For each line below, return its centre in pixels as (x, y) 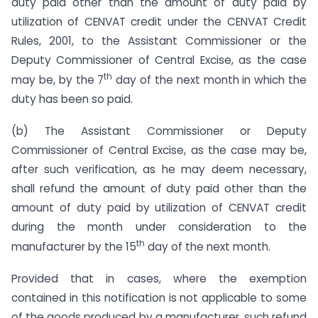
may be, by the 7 (58, 79)
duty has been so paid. (72, 99)
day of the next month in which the (210, 79)
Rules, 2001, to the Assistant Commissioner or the (159, 40)
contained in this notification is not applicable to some (159, 297)
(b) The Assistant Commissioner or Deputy (159, 131)
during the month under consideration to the (159, 226)
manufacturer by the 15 (74, 246)
